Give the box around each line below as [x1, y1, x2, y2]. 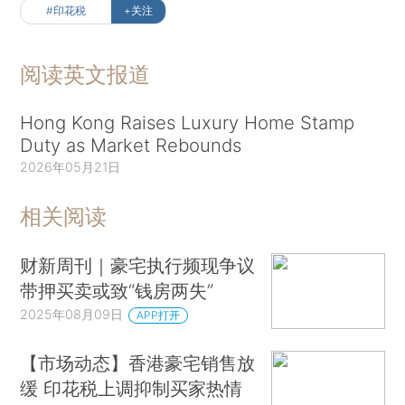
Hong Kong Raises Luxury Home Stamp [20, 110, 355, 134]
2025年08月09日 [20, 306, 124, 323]
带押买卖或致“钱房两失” [20, 279, 214, 303]
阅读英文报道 [20, 61, 151, 88]
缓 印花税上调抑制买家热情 [20, 376, 243, 400]
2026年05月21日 [20, 158, 121, 174]
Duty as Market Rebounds [20, 133, 242, 156]
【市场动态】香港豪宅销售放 [20, 351, 256, 374]
